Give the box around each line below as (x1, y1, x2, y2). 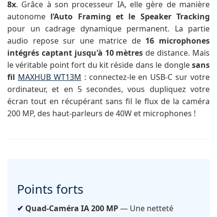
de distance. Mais (143, 47, 210, 59)
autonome (7, 11, 51, 22)
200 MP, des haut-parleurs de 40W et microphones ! (7, 108, 196, 119)
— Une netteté (118, 203, 173, 214)
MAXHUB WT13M (17, 72, 81, 83)
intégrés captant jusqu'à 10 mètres (7, 47, 143, 59)
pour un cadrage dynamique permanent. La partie (7, 23, 210, 34)
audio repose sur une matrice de (7, 35, 146, 46)
